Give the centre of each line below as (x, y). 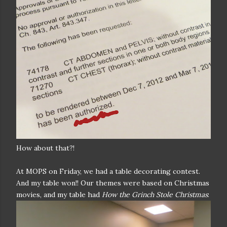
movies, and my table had (59, 195)
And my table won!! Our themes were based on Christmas (113, 183)
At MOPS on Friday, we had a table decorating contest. (108, 171)
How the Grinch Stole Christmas (155, 195)
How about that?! (45, 148)
